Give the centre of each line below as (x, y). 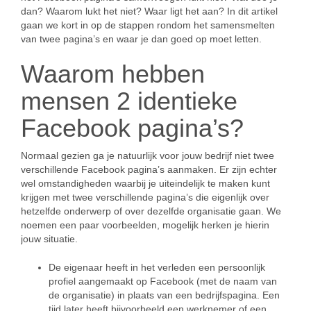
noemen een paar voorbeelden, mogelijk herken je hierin (145, 225)
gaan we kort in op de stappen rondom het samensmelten (148, 25)
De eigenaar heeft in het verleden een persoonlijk (157, 267)
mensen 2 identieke (129, 101)
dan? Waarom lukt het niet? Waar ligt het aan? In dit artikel (149, 11)
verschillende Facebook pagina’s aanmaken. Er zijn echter (149, 169)
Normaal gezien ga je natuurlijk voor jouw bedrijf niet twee (148, 155)
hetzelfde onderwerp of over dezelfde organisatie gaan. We (151, 211)
